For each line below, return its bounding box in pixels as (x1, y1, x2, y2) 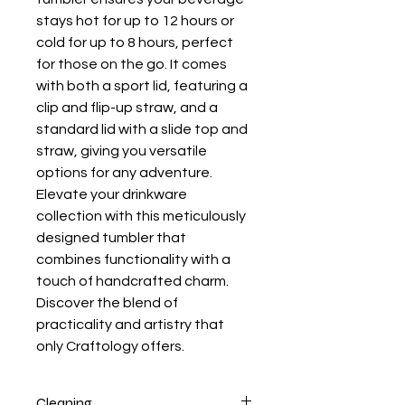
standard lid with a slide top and (36, 122, 248, 137)
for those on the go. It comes (36, 57, 227, 71)
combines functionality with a (36, 252, 231, 267)
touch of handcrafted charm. (36, 274, 229, 288)
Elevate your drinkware (36, 187, 187, 202)
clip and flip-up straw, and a (36, 100, 218, 115)
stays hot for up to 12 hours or (36, 14, 234, 28)
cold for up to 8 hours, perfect (36, 35, 233, 50)
